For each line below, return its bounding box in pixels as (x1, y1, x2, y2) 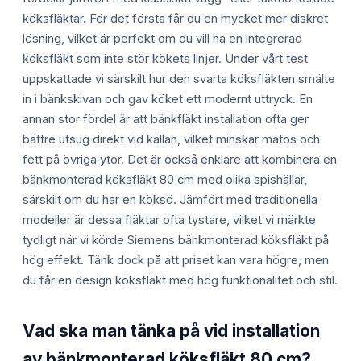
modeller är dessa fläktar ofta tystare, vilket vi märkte (23, 213, 316, 228)
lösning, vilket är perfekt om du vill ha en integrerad (23, 31, 302, 47)
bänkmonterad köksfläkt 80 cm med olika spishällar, (23, 172, 307, 188)
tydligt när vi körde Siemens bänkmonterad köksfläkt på (23, 233, 329, 248)
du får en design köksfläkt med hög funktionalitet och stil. (23, 273, 338, 288)
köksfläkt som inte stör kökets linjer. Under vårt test (23, 52, 308, 67)
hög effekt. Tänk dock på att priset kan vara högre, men (23, 253, 329, 268)
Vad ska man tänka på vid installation (23, 321, 320, 342)
